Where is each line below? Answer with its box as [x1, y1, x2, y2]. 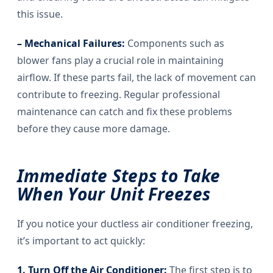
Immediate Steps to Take [17, 164, 221, 188]
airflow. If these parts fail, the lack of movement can [17, 71, 256, 85]
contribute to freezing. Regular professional [17, 88, 220, 102]
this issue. [17, 7, 63, 21]
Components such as [125, 37, 224, 51]
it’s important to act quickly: [17, 234, 145, 248]
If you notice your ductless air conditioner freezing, [17, 217, 253, 231]
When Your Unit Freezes [17, 182, 211, 206]
